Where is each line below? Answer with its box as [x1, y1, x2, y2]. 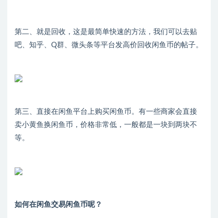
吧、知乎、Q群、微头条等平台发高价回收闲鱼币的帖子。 [15, 41, 203, 49]
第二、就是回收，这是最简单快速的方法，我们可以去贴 [15, 28, 197, 36]
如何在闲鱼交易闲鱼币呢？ [15, 201, 102, 209]
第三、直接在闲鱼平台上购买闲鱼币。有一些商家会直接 [15, 108, 197, 116]
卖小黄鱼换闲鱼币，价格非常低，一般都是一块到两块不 [15, 121, 197, 129]
